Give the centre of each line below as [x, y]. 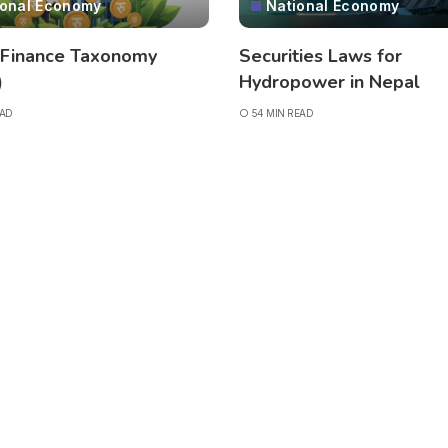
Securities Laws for [320, 55]
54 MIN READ [282, 112]
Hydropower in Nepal [329, 81]
